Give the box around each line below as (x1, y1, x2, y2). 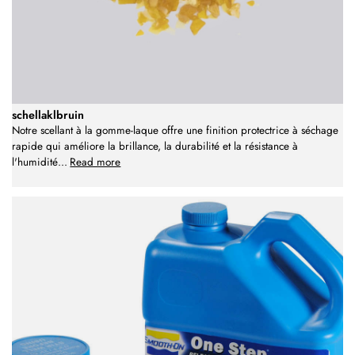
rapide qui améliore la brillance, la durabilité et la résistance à (12, 139, 298, 155)
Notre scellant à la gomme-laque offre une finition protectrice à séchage (12, 123, 338, 139)
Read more (70, 155, 121, 170)
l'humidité (12, 155, 58, 170)
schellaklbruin (12, 107, 84, 124)
